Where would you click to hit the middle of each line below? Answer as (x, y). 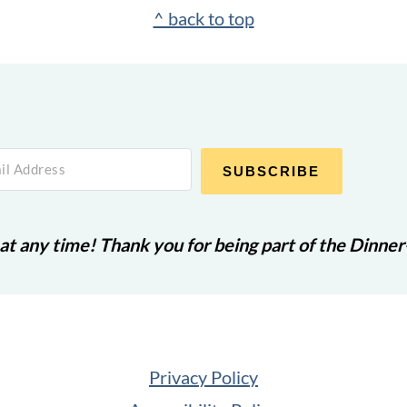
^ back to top (203, 19)
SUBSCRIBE (272, 172)
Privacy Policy (203, 377)
